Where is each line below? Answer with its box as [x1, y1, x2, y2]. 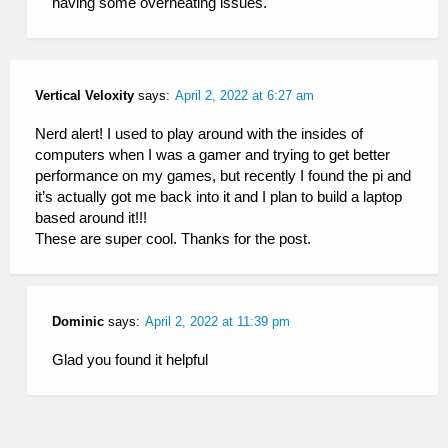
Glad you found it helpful [52, 350, 209, 368]
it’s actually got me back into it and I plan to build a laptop [35, 187, 402, 205]
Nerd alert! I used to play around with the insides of [35, 124, 363, 142]
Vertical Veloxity [35, 87, 134, 103]
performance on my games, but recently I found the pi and [35, 166, 411, 184]
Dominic [52, 313, 105, 329]
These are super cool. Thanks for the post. [35, 229, 311, 247]
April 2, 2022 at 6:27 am [175, 87, 314, 103]
